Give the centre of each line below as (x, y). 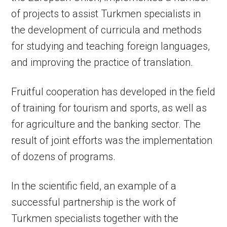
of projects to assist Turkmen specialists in (106, 14)
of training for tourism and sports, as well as (109, 108)
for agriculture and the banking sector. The (106, 124)
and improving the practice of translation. (102, 63)
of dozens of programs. (64, 157)
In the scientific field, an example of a (94, 186)
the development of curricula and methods (107, 30)
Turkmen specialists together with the (95, 219)
